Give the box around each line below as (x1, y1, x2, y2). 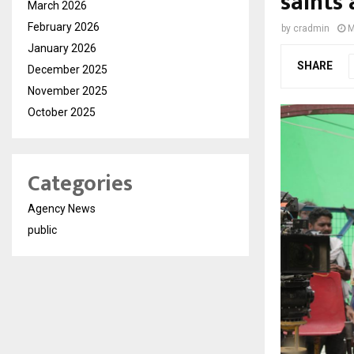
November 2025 (28, 85, 107, 98)
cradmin (293, 23, 330, 35)
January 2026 (28, 42, 96, 55)
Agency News (28, 202, 96, 216)
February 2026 (28, 21, 100, 34)
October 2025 (28, 106, 96, 119)
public (28, 224, 57, 237)
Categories (28, 165, 133, 203)
